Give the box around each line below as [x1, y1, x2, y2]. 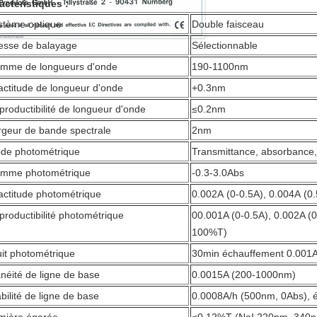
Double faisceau [192, 18, 267, 30]
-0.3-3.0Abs [192, 167, 244, 178]
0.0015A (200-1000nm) [192, 269, 296, 280]
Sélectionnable [192, 40, 260, 51]
